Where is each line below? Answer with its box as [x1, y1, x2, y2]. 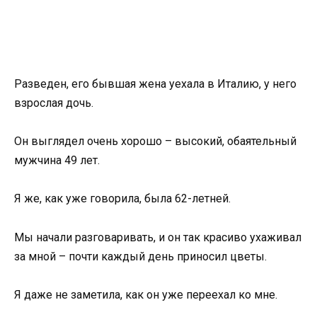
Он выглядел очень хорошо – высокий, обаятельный [14, 134, 296, 149]
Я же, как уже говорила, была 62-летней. [14, 192, 231, 206]
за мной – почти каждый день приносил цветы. [14, 249, 267, 263]
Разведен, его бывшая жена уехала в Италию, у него [14, 77, 296, 91]
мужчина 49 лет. [14, 154, 100, 168]
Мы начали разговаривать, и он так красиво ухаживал [14, 230, 301, 244]
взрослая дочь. [14, 96, 93, 110]
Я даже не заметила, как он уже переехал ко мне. [14, 287, 277, 301]
